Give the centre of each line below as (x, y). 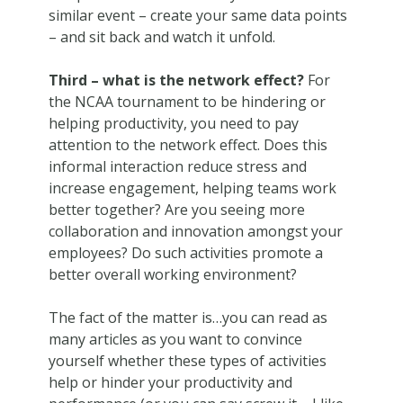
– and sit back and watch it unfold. (161, 36)
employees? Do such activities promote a (185, 252)
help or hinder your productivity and (170, 382)
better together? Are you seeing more (176, 209)
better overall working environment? (172, 274)
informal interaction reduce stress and (177, 166)
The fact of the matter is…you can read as (188, 317)
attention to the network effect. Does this (188, 144)
